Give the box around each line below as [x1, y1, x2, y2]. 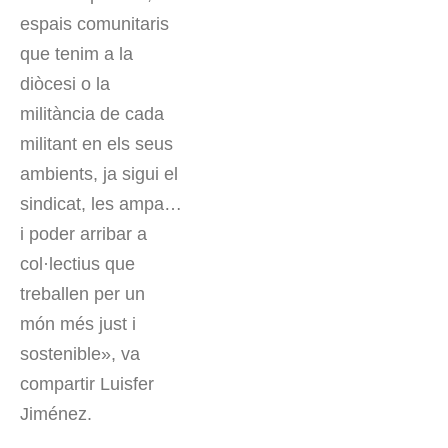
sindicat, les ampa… [20, 194, 182, 215]
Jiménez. [20, 404, 92, 425]
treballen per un [20, 284, 145, 305]
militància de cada [20, 104, 164, 125]
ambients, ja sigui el [20, 164, 178, 185]
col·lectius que [20, 254, 135, 275]
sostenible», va [20, 344, 140, 365]
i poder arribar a [20, 224, 147, 245]
